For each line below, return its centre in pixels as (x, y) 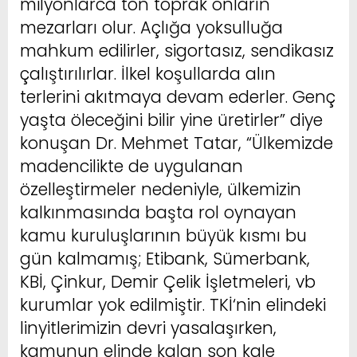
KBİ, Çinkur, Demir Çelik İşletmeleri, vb (168, 281)
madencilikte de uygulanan (131, 166)
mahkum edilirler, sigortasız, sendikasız (177, 50)
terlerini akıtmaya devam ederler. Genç (178, 96)
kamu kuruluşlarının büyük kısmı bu (163, 235)
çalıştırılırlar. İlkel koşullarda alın (148, 73)
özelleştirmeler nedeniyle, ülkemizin (161, 189)
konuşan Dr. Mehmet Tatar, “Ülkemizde (177, 143)
